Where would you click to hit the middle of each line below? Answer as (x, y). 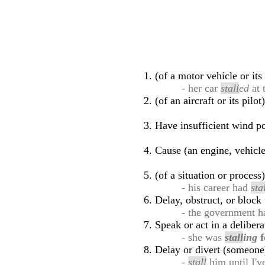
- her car (201, 88)
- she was (203, 237)
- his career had (216, 188)
